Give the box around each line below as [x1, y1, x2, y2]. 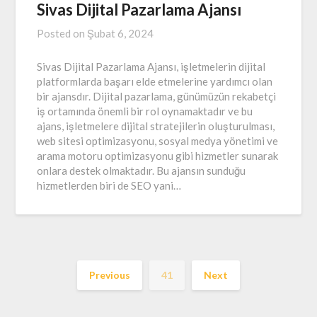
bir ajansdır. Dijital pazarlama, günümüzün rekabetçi [37, 89, 277, 103]
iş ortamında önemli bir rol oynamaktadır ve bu [37, 104, 253, 117]
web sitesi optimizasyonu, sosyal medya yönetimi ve [37, 134, 279, 147]
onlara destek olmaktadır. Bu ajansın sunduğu [37, 163, 246, 177]
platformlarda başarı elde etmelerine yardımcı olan [37, 74, 273, 88]
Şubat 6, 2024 [87, 26, 154, 40]
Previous [89, 268, 130, 281]
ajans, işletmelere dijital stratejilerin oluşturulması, [37, 119, 275, 132]
